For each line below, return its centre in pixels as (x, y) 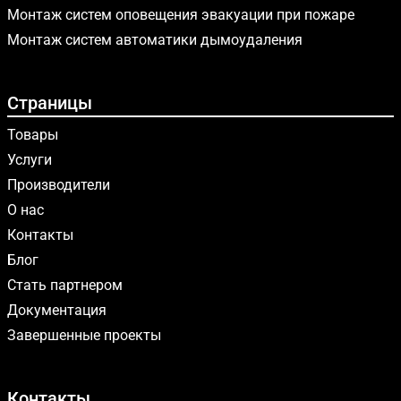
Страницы (50, 103)
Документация (57, 310)
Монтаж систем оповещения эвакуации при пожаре (181, 15)
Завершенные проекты (84, 335)
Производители (59, 185)
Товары (33, 135)
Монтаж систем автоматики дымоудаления (155, 40)
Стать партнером (65, 285)
